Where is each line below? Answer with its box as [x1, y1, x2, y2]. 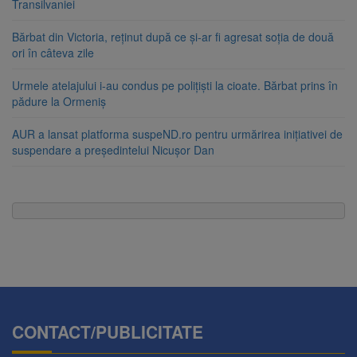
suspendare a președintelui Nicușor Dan [12, 142, 214, 159]
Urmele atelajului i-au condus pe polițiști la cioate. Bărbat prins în [12, 77, 338, 94]
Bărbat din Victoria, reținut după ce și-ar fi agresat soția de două [12, 29, 334, 45]
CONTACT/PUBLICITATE [12, 320, 203, 344]
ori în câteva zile [12, 45, 94, 61]
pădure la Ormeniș [12, 93, 106, 110]
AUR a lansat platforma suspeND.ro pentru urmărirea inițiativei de [12, 126, 343, 143]
